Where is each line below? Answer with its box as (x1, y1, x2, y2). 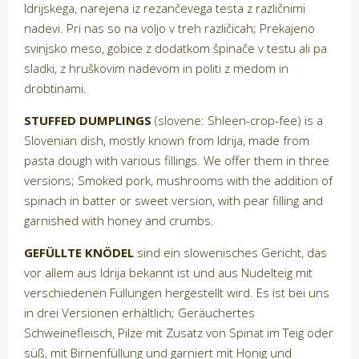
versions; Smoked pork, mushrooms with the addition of (24, 172, 333, 189)
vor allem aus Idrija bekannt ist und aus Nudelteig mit (24, 264, 313, 281)
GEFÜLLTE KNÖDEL (24, 244, 134, 261)
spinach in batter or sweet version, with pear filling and (24, 192, 323, 209)
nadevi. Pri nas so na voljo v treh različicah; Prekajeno (24, 20, 315, 37)
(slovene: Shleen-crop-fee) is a (151, 112, 323, 129)
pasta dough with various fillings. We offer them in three (24, 152, 329, 169)
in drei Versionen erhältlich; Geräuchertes (24, 305, 255, 321)
